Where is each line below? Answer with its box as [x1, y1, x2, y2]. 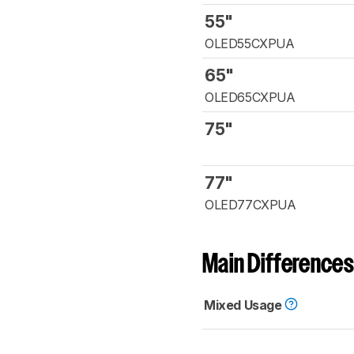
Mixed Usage [204, 297, 285, 314]
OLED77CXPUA [205, 197, 296, 213]
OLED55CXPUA [205, 36, 295, 52]
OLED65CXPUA [205, 89, 296, 106]
